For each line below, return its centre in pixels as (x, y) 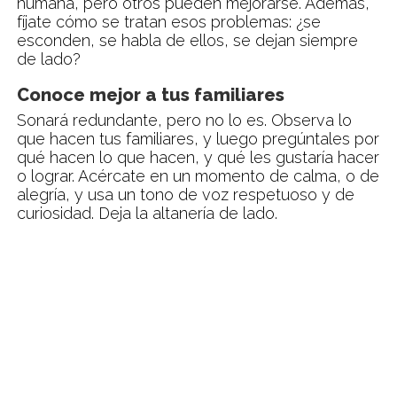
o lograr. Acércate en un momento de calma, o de (198, 175)
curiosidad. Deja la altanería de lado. (147, 213)
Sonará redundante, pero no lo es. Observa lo (184, 120)
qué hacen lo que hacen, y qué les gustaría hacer (198, 157)
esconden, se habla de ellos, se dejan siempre (187, 40)
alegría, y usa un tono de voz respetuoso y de (185, 194)
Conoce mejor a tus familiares (150, 94)
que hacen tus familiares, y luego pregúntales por (198, 138)
